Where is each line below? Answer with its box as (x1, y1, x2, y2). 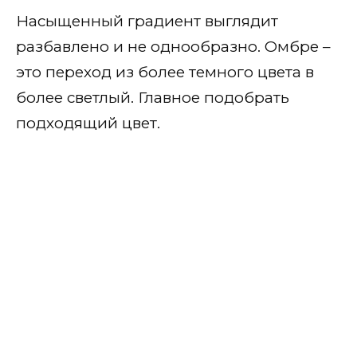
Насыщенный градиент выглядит (16, 11, 278, 30)
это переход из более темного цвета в (16, 62, 314, 81)
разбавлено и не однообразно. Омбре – (16, 37, 331, 56)
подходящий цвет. (16, 113, 160, 132)
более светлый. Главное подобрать (16, 88, 289, 107)
